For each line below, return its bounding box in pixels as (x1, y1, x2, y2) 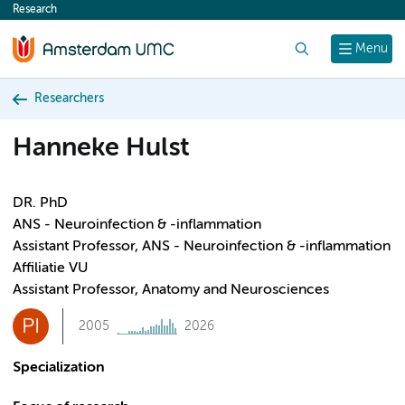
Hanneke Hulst (13, 136, 190, 162)
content (22, 7, 72, 22)
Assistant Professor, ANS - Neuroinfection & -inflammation (13, 240, 391, 254)
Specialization (13, 361, 105, 375)
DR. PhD (13, 196, 68, 211)
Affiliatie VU (13, 261, 88, 276)
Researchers (34, 92, 104, 105)
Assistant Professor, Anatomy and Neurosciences (13, 283, 329, 297)
